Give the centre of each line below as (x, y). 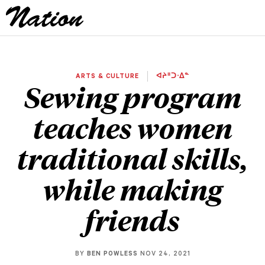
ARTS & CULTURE (109, 77)
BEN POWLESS (112, 254)
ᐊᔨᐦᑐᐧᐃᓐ (172, 77)
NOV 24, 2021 (164, 254)
